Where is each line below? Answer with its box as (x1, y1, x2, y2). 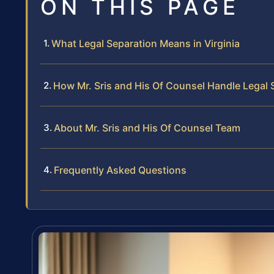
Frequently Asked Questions (54, 164, 187, 177)
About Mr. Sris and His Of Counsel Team (54, 122, 240, 135)
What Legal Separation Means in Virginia (51, 37, 240, 50)
